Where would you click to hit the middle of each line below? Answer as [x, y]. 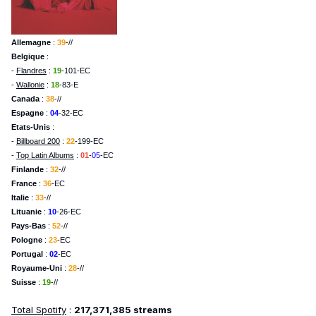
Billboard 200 [38, 141]
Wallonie [30, 84]
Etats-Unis [31, 127]
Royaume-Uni [37, 268]
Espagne [28, 113]
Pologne [28, 239]
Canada [26, 98]
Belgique [29, 56]
